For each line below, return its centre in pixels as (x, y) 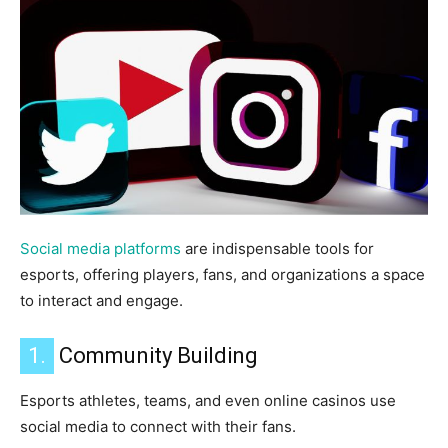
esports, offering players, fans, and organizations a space (222, 275)
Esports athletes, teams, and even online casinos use (208, 401)
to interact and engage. (101, 301)
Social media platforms (100, 249)
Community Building (156, 356)
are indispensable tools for (277, 249)
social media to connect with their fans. (158, 427)
